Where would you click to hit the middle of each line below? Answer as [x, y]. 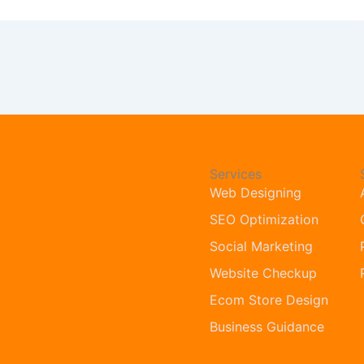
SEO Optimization [264, 219]
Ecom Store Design [269, 299]
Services [235, 173]
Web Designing [255, 192]
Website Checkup [263, 273]
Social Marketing [261, 246]
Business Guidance [266, 326]
